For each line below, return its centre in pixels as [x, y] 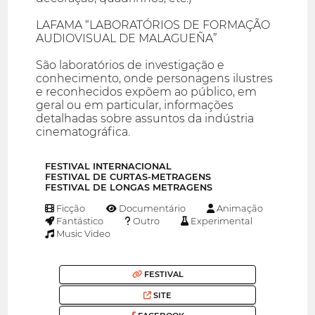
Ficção [70, 208]
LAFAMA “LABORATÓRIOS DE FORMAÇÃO [153, 25]
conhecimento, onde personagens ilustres [155, 79]
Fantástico [79, 220]
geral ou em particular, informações [135, 105]
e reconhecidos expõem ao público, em [147, 92]
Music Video [83, 233]
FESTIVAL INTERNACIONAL [108, 167]
